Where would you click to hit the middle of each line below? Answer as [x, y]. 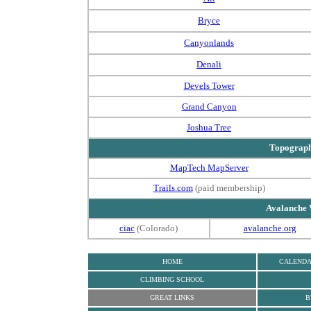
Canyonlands [209, 43]
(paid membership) [230, 188]
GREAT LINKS [172, 297]
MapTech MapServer [209, 168]
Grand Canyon [209, 107]
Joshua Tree [209, 127]
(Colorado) [157, 228]
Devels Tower [209, 86]
